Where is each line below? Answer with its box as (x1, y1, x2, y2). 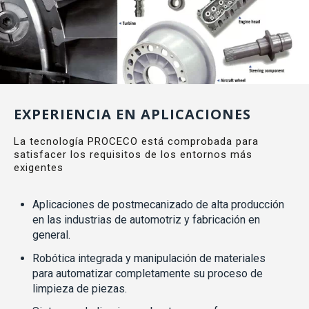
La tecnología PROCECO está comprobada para (14, 134, 259, 148)
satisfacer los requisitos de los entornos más (14, 148, 252, 161)
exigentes (14, 161, 63, 174)
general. (32, 228, 71, 242)
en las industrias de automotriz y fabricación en (32, 213, 261, 227)
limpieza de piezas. (32, 281, 128, 295)
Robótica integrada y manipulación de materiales (32, 251, 266, 265)
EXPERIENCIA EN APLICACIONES (14, 104, 251, 123)
